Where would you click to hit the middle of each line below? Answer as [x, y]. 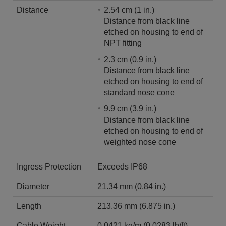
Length [29, 206]
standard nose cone [139, 92]
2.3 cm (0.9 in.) [131, 59]
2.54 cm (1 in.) [130, 10]
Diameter [33, 186]
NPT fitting [123, 43]
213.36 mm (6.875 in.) [157, 206]
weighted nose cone [140, 142]
